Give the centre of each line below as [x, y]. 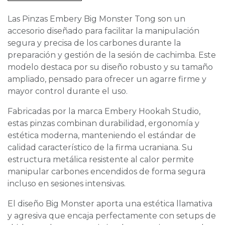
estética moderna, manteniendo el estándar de [102, 136]
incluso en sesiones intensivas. [67, 184]
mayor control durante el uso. [68, 91]
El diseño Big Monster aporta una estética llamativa [110, 204]
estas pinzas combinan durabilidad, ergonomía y [103, 124]
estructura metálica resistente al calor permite [101, 160]
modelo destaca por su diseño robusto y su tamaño [110, 67]
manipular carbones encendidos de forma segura [106, 172]
